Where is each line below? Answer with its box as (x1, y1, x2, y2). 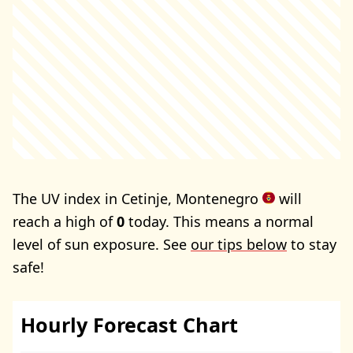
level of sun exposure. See (13, 234, 191, 254)
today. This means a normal (124, 211, 314, 231)
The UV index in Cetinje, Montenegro (13, 188, 262, 208)
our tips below (191, 234, 287, 254)
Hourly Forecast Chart (20, 311, 238, 339)
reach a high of (13, 211, 117, 231)
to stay (287, 234, 336, 254)
